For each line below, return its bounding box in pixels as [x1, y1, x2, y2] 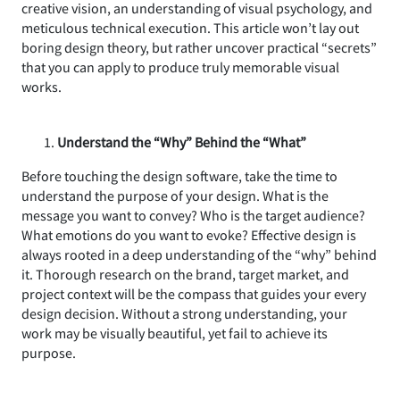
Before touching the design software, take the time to [21, 166, 337, 185]
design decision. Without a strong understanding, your [21, 304, 347, 322]
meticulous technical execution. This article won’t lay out [21, 18, 359, 37]
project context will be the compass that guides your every [21, 284, 366, 303]
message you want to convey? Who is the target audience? [21, 205, 365, 224]
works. [21, 77, 62, 96]
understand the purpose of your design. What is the [21, 186, 329, 204]
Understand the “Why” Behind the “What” [57, 132, 306, 151]
